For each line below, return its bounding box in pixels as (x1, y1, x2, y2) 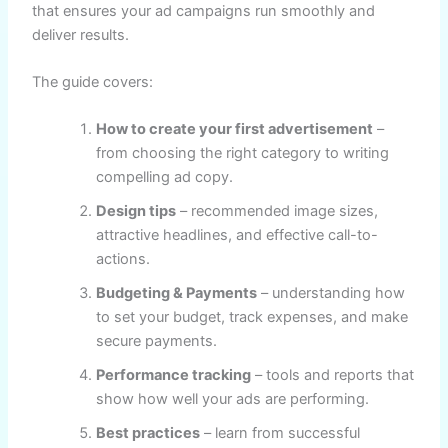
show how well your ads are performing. (96, 390, 370, 409)
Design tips (96, 202, 177, 221)
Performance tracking (96, 366, 252, 385)
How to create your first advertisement (96, 120, 374, 139)
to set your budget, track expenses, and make (96, 308, 409, 327)
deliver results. (32, 25, 130, 44)
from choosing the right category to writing (96, 144, 390, 163)
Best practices (96, 424, 201, 443)
